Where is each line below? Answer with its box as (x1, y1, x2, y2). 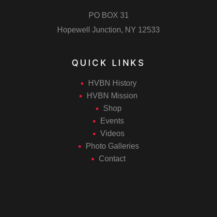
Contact (99, 155, 125, 163)
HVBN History (88, 79, 137, 88)
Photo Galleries (85, 142, 139, 151)
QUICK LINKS (71, 58, 146, 68)
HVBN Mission (87, 92, 138, 100)
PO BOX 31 (88, 11, 129, 20)
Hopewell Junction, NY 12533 (57, 26, 160, 34)
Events (100, 117, 124, 125)
